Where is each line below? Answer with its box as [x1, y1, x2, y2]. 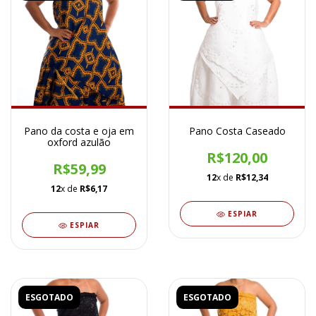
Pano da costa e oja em [24, 124, 134, 138]
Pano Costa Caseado [188, 124, 286, 138]
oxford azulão [47, 135, 111, 150]
